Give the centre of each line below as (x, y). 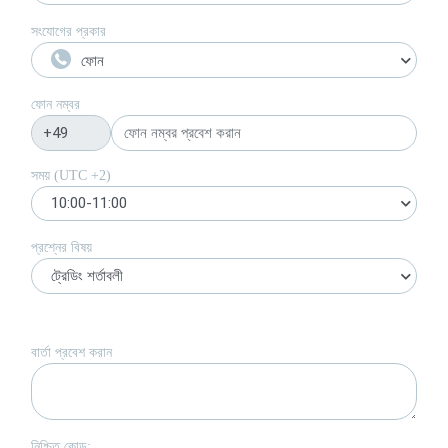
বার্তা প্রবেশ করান (71, 353)
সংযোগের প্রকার (68, 32)
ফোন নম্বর (55, 104)
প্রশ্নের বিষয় (61, 248)
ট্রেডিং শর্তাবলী (87, 276)
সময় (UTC (61, 175)
